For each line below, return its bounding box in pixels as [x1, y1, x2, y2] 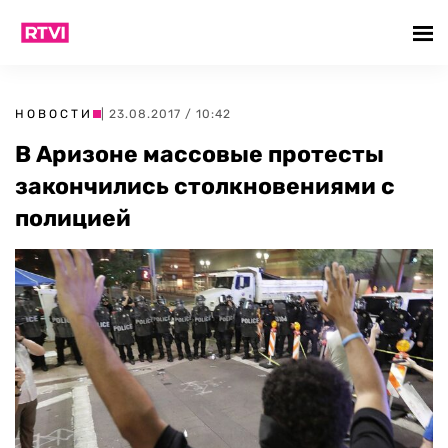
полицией [15, 204, 131, 232]
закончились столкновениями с [15, 172, 395, 200]
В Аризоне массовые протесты [15, 140, 384, 168]
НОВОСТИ [15, 107, 93, 121]
